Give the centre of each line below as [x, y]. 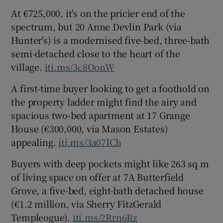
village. [28, 66]
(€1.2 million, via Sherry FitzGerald [86, 203]
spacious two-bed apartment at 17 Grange [101, 115]
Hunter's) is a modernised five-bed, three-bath [111, 40]
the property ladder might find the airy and [104, 101]
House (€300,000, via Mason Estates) [90, 128]
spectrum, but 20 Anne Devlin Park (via [96, 26]
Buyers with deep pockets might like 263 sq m [110, 163]
